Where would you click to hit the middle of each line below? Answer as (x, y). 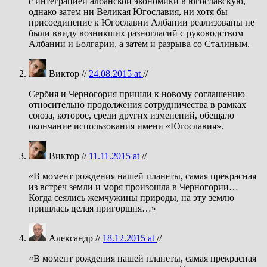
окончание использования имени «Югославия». (126, 126)
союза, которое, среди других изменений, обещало (131, 115)
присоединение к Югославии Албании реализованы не (142, 22)
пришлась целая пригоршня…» (92, 208)
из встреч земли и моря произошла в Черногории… (133, 187)
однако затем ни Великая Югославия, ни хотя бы (128, 11)
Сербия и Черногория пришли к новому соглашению (137, 94)
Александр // (74, 238)
